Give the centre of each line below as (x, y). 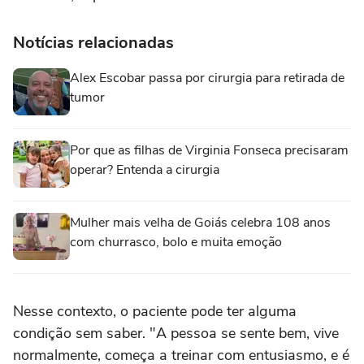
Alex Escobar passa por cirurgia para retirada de (207, 78)
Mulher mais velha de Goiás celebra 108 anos (200, 223)
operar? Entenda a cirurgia (145, 170)
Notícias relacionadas (93, 43)
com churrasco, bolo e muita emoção (176, 243)
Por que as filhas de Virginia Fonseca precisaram (209, 151)
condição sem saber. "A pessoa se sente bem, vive (176, 334)
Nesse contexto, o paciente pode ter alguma (155, 312)
